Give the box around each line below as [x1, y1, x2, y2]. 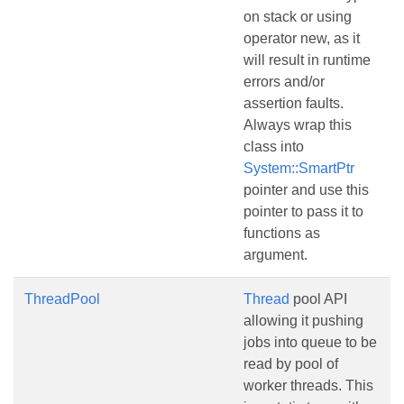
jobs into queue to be [243, 335, 377, 350]
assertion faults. [243, 96, 344, 111]
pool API [289, 291, 347, 307]
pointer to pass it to [243, 204, 363, 219]
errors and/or [243, 74, 325, 89]
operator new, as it [243, 31, 360, 46]
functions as [243, 225, 320, 241]
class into [243, 139, 304, 154]
